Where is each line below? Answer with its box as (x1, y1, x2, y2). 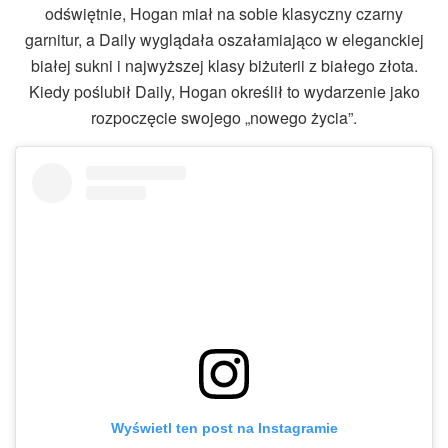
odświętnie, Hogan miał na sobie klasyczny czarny (45, 2, 403, 26)
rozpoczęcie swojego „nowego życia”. (91, 106, 357, 130)
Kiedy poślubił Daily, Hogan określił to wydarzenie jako (28, 80, 420, 104)
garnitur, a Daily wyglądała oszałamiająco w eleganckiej (24, 28, 424, 52)
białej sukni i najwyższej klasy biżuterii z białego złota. (30, 54, 418, 78)
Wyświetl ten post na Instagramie (110, 419, 338, 436)
